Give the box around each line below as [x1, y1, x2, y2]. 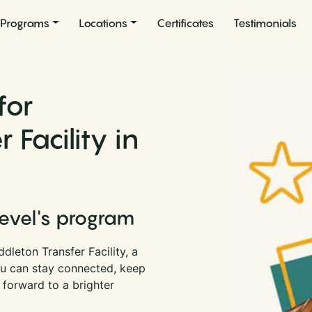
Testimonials [233, 15, 297, 30]
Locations [78, 15, 127, 30]
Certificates [156, 15, 214, 30]
